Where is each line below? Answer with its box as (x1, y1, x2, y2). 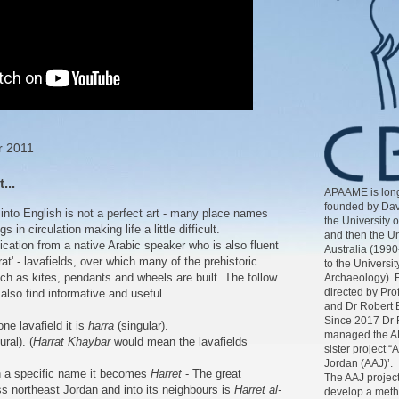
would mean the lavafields (110, 335, 248, 349)
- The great (182, 367, 241, 381)
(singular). (114, 319, 168, 333)
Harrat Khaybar (33, 335, 110, 349)
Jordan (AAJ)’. (324, 356, 393, 369)
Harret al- (234, 383, 281, 397)
